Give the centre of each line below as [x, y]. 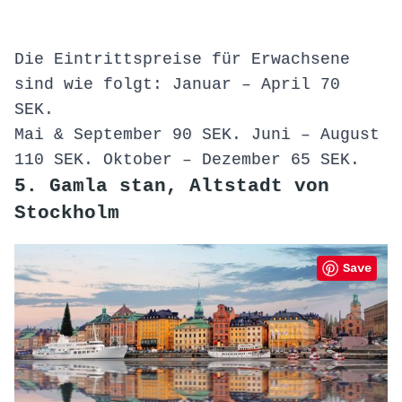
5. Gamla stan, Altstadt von [172, 186]
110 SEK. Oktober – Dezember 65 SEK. [187, 160]
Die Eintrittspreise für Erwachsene [182, 60]
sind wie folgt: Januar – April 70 [177, 85]
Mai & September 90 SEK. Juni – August [197, 135]
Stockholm [67, 213]
